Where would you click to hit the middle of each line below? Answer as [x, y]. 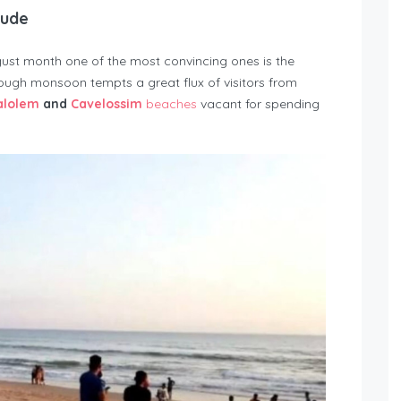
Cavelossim [108, 103]
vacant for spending [258, 103]
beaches [171, 103]
